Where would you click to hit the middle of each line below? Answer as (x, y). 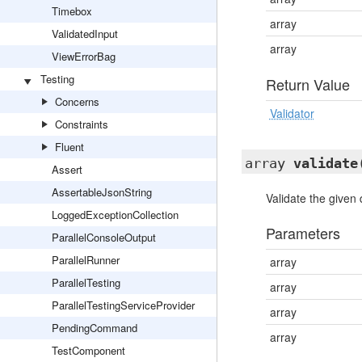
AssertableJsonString (102, 192)
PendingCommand (95, 328)
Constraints (82, 124)
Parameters (303, 233)
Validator (292, 113)
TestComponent (88, 350)
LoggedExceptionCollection (115, 215)
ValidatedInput (85, 34)
